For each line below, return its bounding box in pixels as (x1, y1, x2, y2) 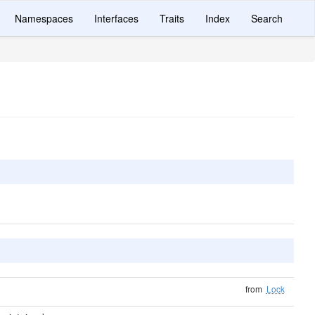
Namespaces (15, 11, 73, 25)
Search (251, 11, 283, 25)
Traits (160, 11, 184, 25)
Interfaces (94, 11, 139, 25)
